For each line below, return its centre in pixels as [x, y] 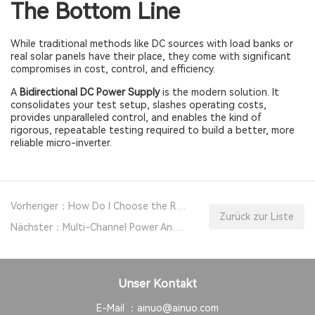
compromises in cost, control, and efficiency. [113, 69]
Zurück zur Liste [257, 217]
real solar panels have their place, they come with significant [151, 56]
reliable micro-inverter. [61, 143]
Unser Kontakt [157, 284]
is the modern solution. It [219, 92]
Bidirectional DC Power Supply [90, 92]
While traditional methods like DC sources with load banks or [152, 44]
